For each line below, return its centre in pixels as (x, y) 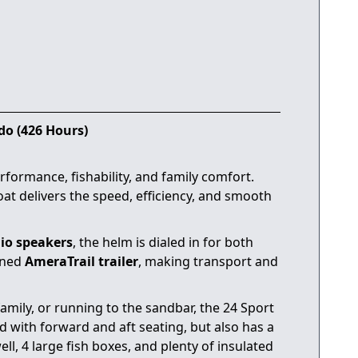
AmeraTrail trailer (82, 261)
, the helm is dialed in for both (163, 242)
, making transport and (208, 261)
